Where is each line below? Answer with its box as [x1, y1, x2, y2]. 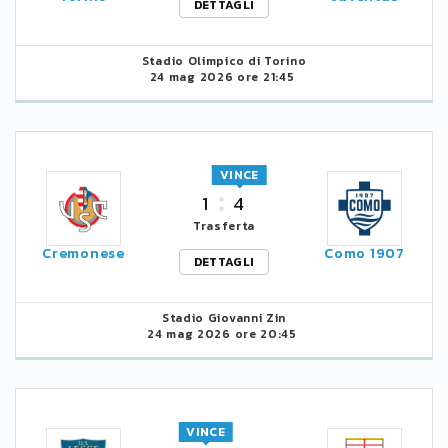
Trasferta [192, 217, 256, 236]
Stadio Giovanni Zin [161, 308, 287, 327]
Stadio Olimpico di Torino [141, 51, 307, 70]
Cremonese [42, 243, 125, 265]
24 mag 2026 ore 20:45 [147, 324, 297, 343]
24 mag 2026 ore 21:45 [149, 67, 295, 86]
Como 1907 [324, 243, 405, 265]
